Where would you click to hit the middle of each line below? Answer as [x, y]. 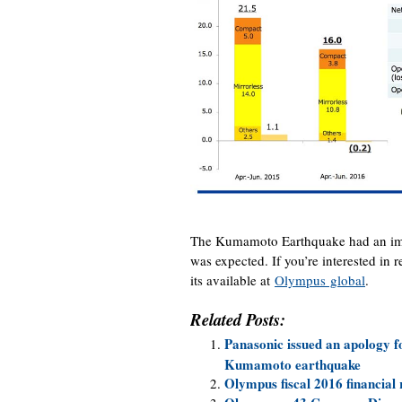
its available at [232, 280]
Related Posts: [238, 320]
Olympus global [320, 280]
